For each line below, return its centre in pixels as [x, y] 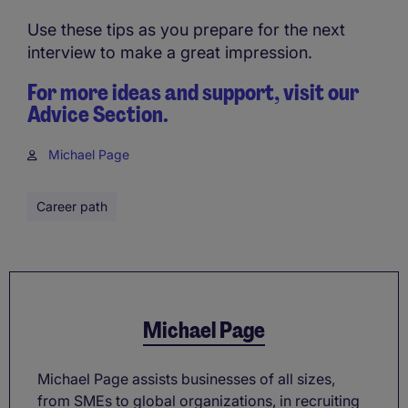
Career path [72, 207]
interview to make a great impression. [170, 53]
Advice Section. [102, 115]
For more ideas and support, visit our [193, 93]
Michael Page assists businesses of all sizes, [186, 379]
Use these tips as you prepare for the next [186, 30]
